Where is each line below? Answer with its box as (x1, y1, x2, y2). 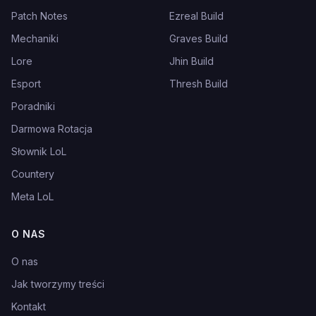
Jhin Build (169, 55, 214, 67)
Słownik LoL (11, 145, 66, 157)
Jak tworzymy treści (11, 278, 104, 290)
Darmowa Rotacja (11, 123, 92, 135)
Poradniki (11, 100, 55, 112)
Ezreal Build (169, 10, 224, 22)
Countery (11, 168, 54, 180)
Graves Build (169, 32, 228, 44)
